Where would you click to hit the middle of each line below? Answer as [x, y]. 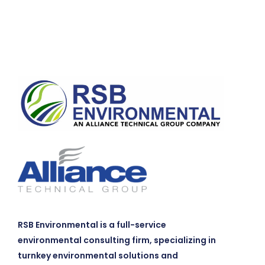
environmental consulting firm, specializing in [117, 240]
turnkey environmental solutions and [98, 256]
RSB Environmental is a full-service [92, 225]
